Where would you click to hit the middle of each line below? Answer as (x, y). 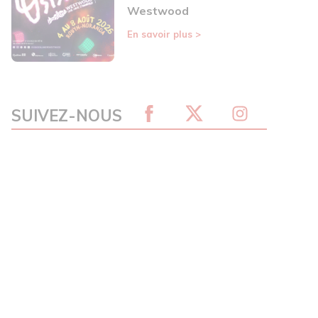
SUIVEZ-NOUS (67, 116)
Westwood (158, 11)
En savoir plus (161, 34)
